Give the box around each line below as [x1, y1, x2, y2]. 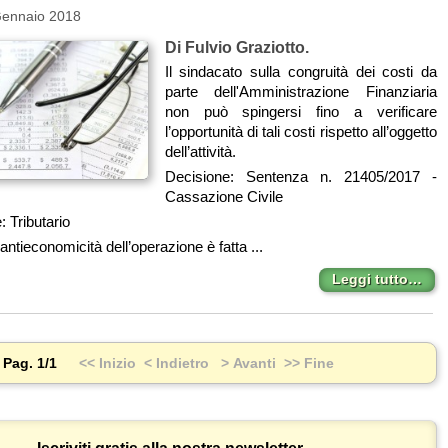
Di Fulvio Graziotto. [164, 38, 309, 57]
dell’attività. [164, 142, 236, 160]
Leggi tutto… [331, 271, 422, 288]
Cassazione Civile [164, 187, 283, 205]
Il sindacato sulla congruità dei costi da [164, 62, 437, 80]
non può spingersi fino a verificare [164, 102, 437, 120]
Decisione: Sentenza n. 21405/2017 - [164, 167, 437, 185]
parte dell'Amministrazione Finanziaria [164, 82, 437, 100]
